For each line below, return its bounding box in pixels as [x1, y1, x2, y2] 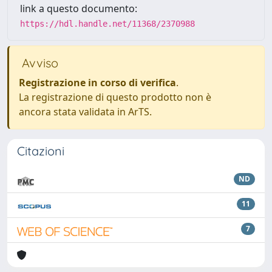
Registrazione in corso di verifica [19, 76, 176, 89]
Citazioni [17, 143, 64, 158]
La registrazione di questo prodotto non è [19, 90, 211, 104]
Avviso [19, 55, 58, 70]
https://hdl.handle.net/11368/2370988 [20, 19, 195, 29]
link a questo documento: [20, 2, 137, 15]
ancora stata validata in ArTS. [19, 105, 152, 118]
